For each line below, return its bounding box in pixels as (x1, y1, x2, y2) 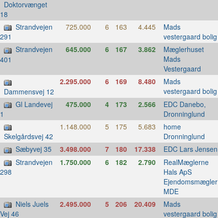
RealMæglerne (163, 157, 209, 167)
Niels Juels (16, 199, 49, 209)
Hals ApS (163, 166, 192, 177)
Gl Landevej (16, 99, 53, 109)
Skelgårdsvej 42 (4, 131, 53, 142)
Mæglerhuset (163, 44, 204, 54)
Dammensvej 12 (4, 86, 54, 96)
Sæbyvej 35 (16, 144, 52, 154)
